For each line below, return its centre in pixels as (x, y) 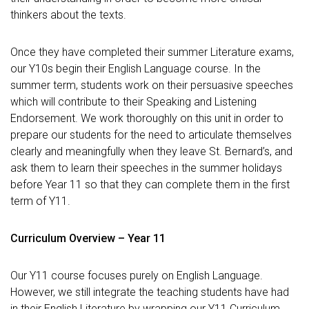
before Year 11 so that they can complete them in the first (150, 185)
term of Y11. (40, 201)
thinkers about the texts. (68, 15)
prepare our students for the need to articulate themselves (151, 135)
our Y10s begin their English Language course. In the (136, 69)
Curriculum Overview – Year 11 (88, 238)
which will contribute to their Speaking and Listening (133, 102)
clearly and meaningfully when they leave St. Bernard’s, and (151, 151)
